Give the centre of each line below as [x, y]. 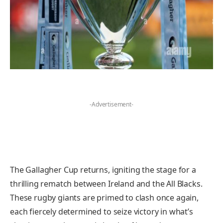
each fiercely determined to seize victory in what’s [102, 211]
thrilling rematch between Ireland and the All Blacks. [106, 183]
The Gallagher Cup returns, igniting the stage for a [103, 169]
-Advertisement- [111, 104]
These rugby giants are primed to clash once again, [104, 197]
